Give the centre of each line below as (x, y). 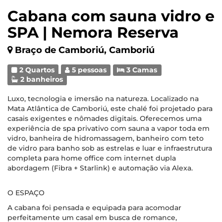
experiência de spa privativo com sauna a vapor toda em (109, 128)
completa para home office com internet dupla (92, 158)
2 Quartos (36, 70)
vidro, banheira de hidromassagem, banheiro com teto (106, 138)
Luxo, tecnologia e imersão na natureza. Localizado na (103, 99)
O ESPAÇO (26, 193)
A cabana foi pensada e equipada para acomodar (94, 208)
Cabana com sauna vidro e (111, 16)
